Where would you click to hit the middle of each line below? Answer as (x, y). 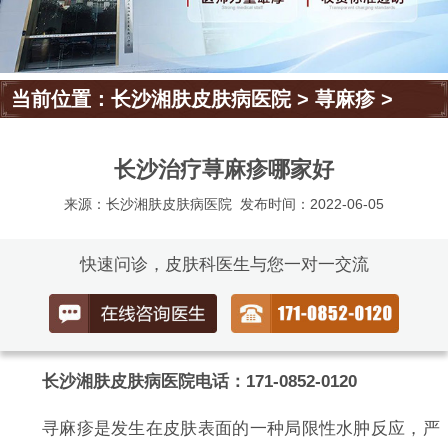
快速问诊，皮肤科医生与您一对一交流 (224, 265)
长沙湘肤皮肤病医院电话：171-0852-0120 (199, 381)
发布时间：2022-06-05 (312, 204)
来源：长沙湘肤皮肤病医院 (147, 204)
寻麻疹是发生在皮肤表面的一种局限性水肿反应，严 (240, 428)
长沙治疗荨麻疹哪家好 (224, 170)
